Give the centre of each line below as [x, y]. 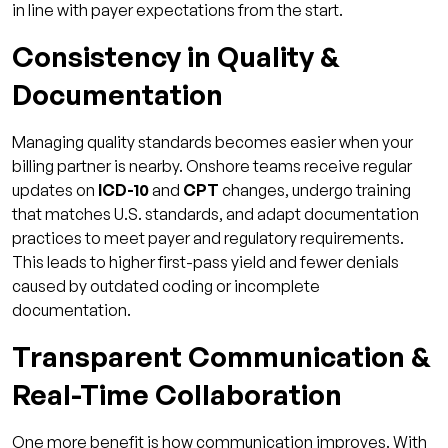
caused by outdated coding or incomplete [166, 286]
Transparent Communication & [221, 357]
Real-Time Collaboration [177, 395]
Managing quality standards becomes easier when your [212, 142]
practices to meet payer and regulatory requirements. [208, 238]
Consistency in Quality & [176, 57]
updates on [55, 190]
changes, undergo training [315, 190]
